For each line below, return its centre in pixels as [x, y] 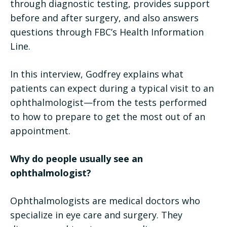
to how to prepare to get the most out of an [108, 116]
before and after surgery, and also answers [104, 17]
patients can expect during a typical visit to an [112, 88]
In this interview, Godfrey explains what [97, 74]
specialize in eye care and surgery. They [96, 215]
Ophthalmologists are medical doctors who [105, 200]
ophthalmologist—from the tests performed [108, 102]
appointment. [40, 130]
